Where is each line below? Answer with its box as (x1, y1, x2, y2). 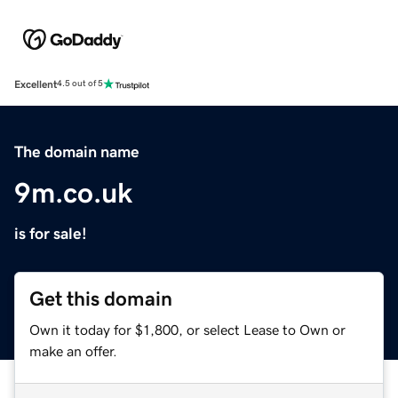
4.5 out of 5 (57, 79, 103, 89)
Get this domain (29, 288, 172, 309)
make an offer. (29, 343, 117, 358)
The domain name (14, 143, 139, 160)
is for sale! (14, 225, 87, 242)
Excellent (14, 78, 57, 90)
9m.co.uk (14, 178, 132, 207)
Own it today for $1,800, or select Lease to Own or (29, 322, 346, 337)
